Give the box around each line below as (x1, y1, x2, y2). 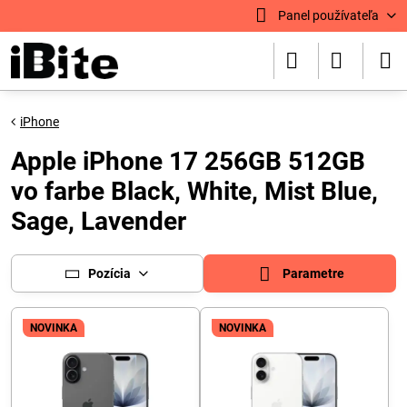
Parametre (279, 266, 344, 281)
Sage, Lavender (11, 206, 186, 236)
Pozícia (88, 265, 132, 281)
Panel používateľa (277, 8, 379, 23)
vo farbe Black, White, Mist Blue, (11, 176, 378, 206)
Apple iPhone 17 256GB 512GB (11, 146, 365, 176)
